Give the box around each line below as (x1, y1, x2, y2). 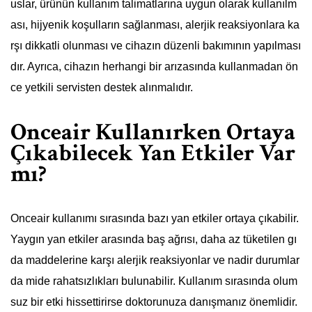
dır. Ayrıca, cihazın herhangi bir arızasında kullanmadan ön (10, 60, 298, 72)
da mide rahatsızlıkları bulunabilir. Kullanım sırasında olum (10, 274, 297, 287)
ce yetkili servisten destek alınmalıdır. (10, 81, 193, 93)
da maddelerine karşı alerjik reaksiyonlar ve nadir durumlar (10, 253, 299, 266)
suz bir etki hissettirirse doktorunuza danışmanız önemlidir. (10, 295, 297, 308)
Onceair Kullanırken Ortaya (10, 116, 295, 148)
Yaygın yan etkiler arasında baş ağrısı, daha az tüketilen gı (10, 233, 297, 245)
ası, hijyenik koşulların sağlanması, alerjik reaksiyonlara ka (10, 18, 299, 31)
